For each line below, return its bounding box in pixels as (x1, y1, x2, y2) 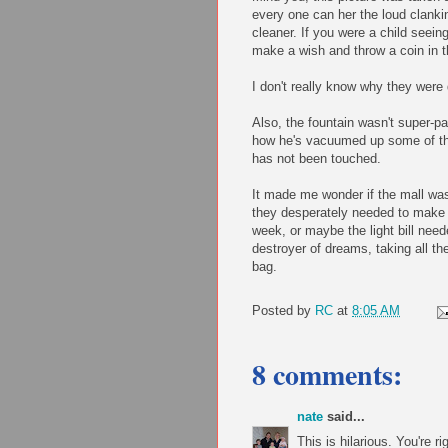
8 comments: (252, 354, 402, 396)
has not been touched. (252, 151, 381, 167)
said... (323, 409, 365, 425)
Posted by (252, 303, 315, 319)
